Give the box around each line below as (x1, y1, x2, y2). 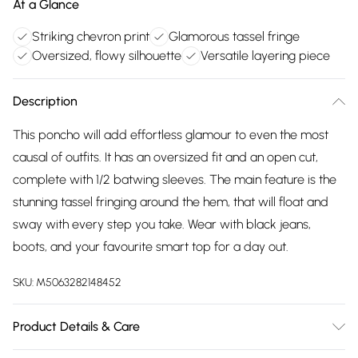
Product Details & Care (13, 319, 140, 334)
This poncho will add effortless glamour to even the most (13, 127, 328, 142)
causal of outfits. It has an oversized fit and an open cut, (13, 149, 318, 165)
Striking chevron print (32, 29, 149, 44)
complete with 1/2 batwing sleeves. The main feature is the (13, 172, 336, 187)
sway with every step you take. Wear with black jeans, (13, 217, 311, 232)
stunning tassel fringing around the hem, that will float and (13, 194, 328, 209)
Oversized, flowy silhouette (32, 48, 181, 63)
